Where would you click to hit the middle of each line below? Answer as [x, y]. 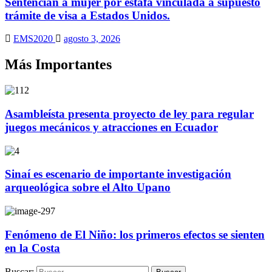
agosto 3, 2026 [92, 39]
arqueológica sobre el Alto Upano [88, 188]
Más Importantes [58, 65]
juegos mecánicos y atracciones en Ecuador [111, 127]
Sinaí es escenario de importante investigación [118, 174]
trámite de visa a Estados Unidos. [87, 15]
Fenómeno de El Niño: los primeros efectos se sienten [135, 234]
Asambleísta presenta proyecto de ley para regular [129, 114]
